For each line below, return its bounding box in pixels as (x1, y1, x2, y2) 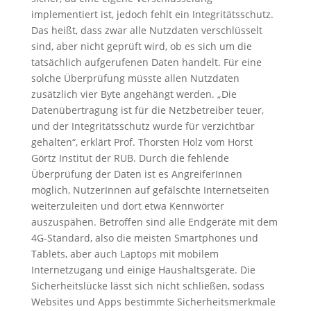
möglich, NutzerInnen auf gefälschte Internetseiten (31, 183, 269, 196)
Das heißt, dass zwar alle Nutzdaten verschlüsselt (31, 24, 262, 37)
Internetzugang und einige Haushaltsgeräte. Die (31, 263, 255, 276)
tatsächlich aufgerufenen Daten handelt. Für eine (31, 56, 262, 69)
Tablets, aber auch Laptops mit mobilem (31, 247, 219, 260)
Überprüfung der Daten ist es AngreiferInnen (31, 167, 242, 180)
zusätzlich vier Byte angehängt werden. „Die (31, 87, 237, 101)
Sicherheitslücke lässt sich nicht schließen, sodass (31, 279, 264, 292)
